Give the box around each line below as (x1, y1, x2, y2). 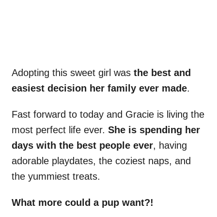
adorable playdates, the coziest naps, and (12, 155, 191, 167)
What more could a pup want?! (12, 197, 154, 208)
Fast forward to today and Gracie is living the (12, 109, 204, 120)
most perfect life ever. (12, 124, 108, 136)
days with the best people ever (12, 140, 153, 151)
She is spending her (108, 124, 200, 136)
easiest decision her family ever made (12, 83, 187, 94)
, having (153, 140, 187, 151)
